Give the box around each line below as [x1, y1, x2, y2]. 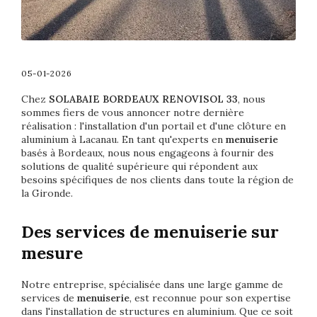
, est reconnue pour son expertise [129, 291, 291, 304]
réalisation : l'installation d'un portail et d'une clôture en [21, 119, 286, 132]
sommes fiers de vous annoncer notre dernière [21, 105, 244, 119]
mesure [21, 241, 83, 264]
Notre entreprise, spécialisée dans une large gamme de [21, 277, 283, 291]
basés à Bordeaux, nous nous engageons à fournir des [21, 146, 274, 159]
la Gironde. [21, 186, 73, 200]
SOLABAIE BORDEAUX [49, 92, 159, 105]
